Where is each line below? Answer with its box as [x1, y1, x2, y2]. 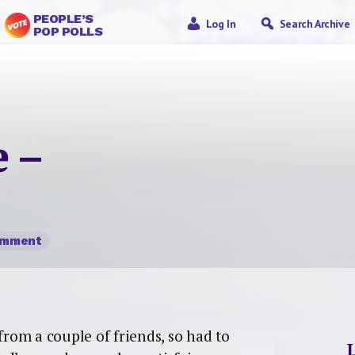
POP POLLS [32, 24, 103, 39]
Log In [205, 17, 236, 31]
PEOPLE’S [32, 11, 94, 26]
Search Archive [279, 17, 350, 31]
